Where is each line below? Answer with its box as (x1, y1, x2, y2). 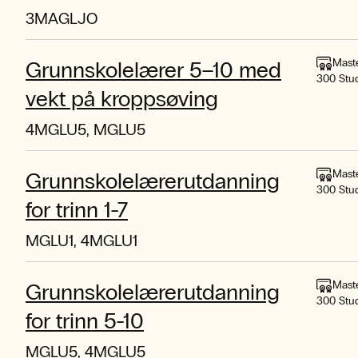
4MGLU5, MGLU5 (26, 120, 145, 140)
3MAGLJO (26, 9, 97, 29)
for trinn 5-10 (26, 308, 144, 336)
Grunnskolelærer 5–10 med (26, 57, 281, 85)
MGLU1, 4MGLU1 (26, 231, 137, 251)
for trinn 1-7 (26, 197, 128, 225)
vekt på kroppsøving (26, 86, 218, 113)
